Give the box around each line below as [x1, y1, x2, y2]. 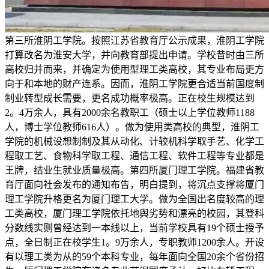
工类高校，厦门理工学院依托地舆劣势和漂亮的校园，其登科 [5, 208, 264, 219]
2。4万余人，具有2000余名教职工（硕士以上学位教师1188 [5, 107, 255, 118]
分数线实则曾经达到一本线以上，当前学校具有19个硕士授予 [5, 223, 264, 234]
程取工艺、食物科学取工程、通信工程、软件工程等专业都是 [5, 151, 264, 162]
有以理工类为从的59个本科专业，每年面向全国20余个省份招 [5, 252, 264, 262]
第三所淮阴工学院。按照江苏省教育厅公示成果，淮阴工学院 [5, 35, 264, 46]
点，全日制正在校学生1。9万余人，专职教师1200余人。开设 [5, 237, 264, 248]
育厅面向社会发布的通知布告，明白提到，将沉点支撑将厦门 [5, 180, 264, 190]
